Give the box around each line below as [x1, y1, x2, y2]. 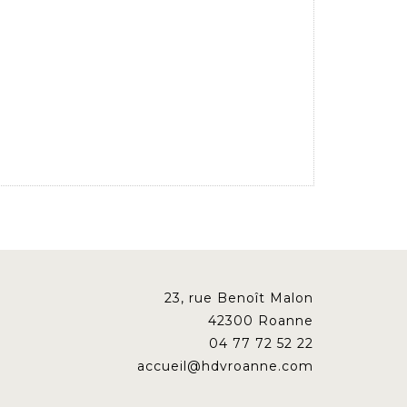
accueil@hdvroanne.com [136, 357, 313, 374]
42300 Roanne [207, 312, 313, 329]
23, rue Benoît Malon [164, 289, 313, 306]
